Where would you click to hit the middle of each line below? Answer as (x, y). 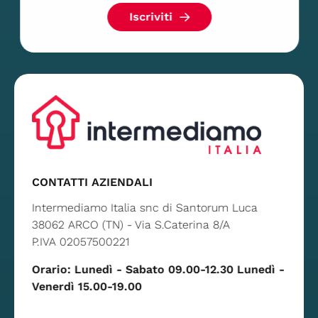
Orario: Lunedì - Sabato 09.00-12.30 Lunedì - (158, 270)
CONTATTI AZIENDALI (92, 182)
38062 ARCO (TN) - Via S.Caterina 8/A (131, 225)
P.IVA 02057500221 (81, 242)
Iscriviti (150, 17)
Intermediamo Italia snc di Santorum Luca (144, 208)
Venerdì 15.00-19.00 (87, 287)
